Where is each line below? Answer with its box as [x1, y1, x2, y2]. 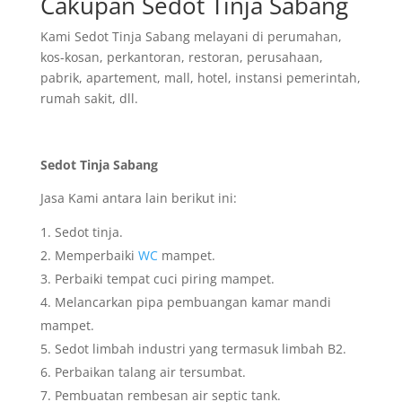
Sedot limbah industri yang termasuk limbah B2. [54, 339, 346, 357]
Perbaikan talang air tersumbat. [54, 363, 246, 380]
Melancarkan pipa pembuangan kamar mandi [54, 293, 331, 310]
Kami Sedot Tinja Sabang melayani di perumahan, [39, 27, 342, 45]
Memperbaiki [54, 246, 138, 264]
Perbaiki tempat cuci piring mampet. [54, 269, 275, 287]
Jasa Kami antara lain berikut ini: [39, 188, 237, 206]
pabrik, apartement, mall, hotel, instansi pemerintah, [39, 68, 361, 86]
